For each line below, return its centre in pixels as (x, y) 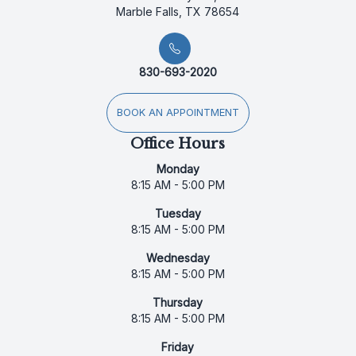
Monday (178, 168)
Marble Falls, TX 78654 (178, 11)
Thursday (178, 302)
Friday (178, 346)
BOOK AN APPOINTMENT (178, 112)
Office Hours (178, 143)
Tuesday (178, 213)
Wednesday (178, 257)
